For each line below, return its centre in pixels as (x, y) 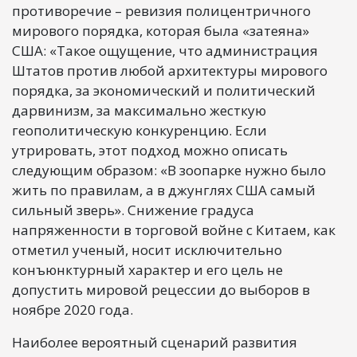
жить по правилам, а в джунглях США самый (164, 190)
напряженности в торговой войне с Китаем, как (174, 229)
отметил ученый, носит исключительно (147, 249)
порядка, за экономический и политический (164, 90)
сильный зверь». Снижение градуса (133, 210)
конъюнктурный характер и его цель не (147, 269)
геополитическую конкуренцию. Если (139, 130)
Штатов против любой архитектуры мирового (170, 70)
